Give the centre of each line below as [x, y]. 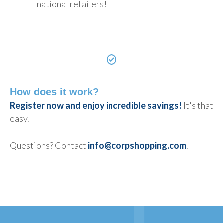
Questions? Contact [49, 146]
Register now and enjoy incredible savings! [96, 105]
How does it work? [54, 92]
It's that [197, 105]
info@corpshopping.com [137, 146]
